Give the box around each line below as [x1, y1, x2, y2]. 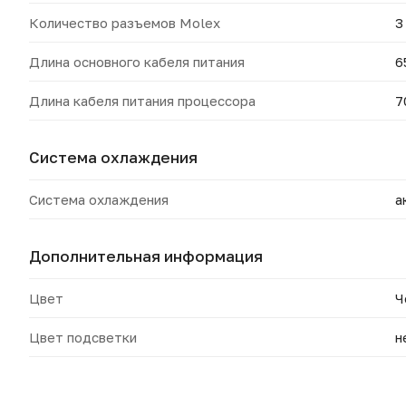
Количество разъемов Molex [29, 14, 220, 31]
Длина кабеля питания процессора [29, 92, 256, 109]
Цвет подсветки [29, 329, 137, 345]
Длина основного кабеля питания [29, 53, 245, 70]
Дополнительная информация [29, 246, 263, 266]
